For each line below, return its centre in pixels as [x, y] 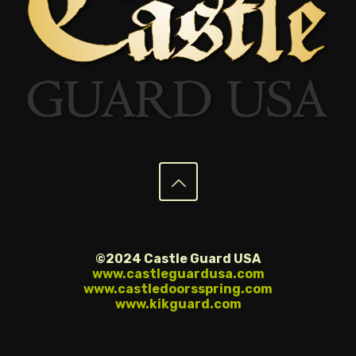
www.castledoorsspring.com [178, 288]
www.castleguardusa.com [178, 273]
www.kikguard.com [178, 304]
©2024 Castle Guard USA [178, 258]
